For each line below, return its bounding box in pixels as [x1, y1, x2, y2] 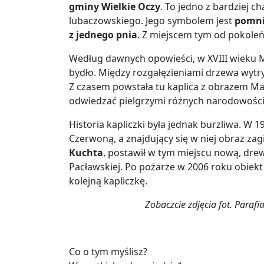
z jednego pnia [69, 28, 137, 42]
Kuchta [69, 146, 103, 160]
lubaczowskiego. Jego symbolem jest [69, 14, 235, 28]
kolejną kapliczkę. [69, 174, 147, 188]
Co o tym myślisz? [69, 245, 147, 259]
